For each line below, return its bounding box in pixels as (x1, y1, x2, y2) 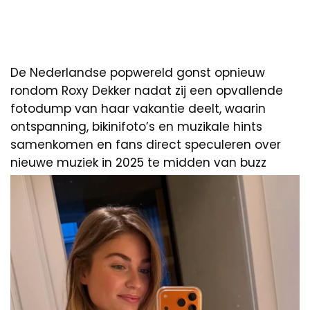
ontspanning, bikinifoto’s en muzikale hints (10, 118, 262, 135)
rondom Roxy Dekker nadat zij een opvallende (10, 82, 283, 99)
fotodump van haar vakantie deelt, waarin (10, 100, 266, 117)
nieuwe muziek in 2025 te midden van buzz (10, 154, 266, 171)
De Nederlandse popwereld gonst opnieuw (10, 64, 265, 81)
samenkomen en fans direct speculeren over (10, 136, 281, 153)
